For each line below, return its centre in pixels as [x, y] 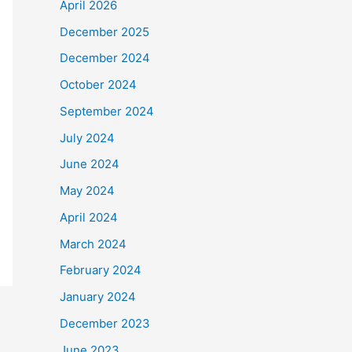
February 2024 [101, 270]
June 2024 [90, 164]
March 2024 [93, 244]
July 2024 [87, 137]
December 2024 [105, 58]
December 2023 [105, 323]
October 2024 [98, 84]
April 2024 [89, 217]
